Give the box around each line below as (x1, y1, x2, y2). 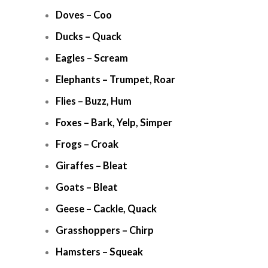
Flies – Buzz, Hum (56, 95, 132, 107)
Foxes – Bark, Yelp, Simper (56, 117, 172, 129)
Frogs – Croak (56, 138, 118, 150)
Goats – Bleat (56, 181, 118, 193)
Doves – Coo (56, 9, 112, 21)
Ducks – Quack (56, 31, 121, 42)
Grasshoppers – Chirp (56, 224, 154, 236)
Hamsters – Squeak (56, 246, 143, 258)
